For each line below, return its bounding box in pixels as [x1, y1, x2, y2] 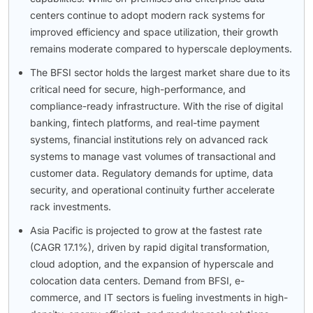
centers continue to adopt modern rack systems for [30, 9, 265, 22]
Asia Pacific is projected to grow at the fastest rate [30, 224, 262, 237]
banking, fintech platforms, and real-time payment [30, 117, 260, 129]
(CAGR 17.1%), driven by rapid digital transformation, [30, 241, 270, 254]
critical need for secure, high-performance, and [30, 83, 246, 96]
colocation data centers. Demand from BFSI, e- [30, 275, 245, 287]
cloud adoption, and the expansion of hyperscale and [30, 258, 274, 270]
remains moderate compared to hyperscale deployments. [30, 43, 292, 55]
